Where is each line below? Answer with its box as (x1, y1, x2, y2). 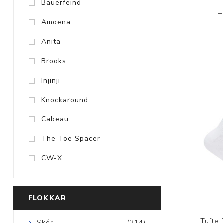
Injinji (41, 76, 60, 86)
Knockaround (41, 95, 88, 105)
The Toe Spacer (41, 134, 100, 144)
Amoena (41, 17, 71, 27)
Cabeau (41, 114, 69, 124)
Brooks (41, 56, 66, 66)
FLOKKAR (28, 193, 67, 203)
